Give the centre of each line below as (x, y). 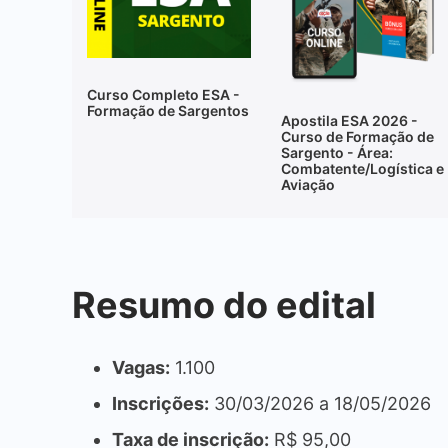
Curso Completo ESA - (163, 95)
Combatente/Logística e (362, 168)
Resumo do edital (224, 304)
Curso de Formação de (357, 136)
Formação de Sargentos (168, 111)
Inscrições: (160, 403)
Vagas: (141, 367)
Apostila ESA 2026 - (349, 120)
